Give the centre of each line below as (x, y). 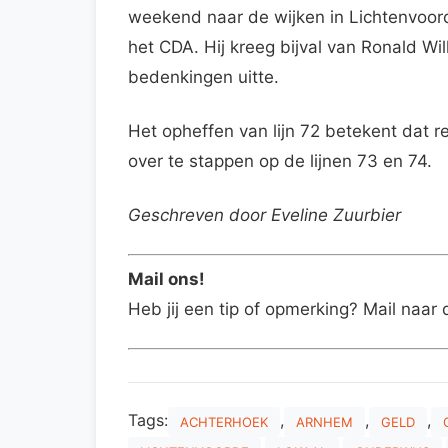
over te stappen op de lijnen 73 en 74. (280, 160)
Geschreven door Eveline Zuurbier (264, 214)
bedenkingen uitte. (203, 76)
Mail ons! (166, 279)
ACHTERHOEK (224, 422)
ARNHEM (324, 422)
